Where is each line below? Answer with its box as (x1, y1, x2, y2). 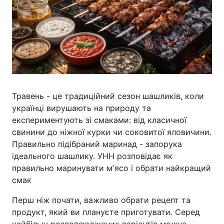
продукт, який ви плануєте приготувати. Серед (12, 206, 200, 217)
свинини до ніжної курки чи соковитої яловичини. (12, 126, 211, 137)
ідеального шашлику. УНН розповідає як (12, 150, 172, 161)
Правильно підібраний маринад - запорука (12, 138, 182, 149)
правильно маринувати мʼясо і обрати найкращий (12, 162, 211, 173)
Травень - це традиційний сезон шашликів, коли (12, 90, 204, 101)
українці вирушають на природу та (12, 102, 151, 113)
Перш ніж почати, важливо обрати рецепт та (12, 194, 190, 205)
